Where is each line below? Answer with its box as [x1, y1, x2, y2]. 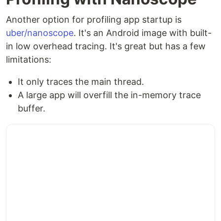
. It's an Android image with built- [74, 28, 212, 38]
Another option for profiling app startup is [6, 14, 182, 25]
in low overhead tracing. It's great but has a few [6, 41, 206, 52]
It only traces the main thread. [18, 76, 144, 87]
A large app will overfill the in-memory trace [18, 90, 201, 101]
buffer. [18, 103, 45, 114]
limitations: [6, 54, 51, 65]
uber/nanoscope [6, 28, 74, 38]
